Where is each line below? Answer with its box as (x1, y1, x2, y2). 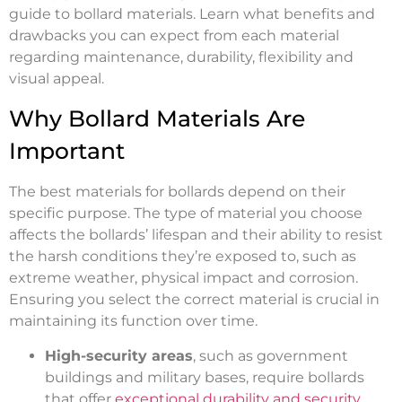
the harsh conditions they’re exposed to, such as (9, 248, 356, 266)
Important (9, 137, 125, 165)
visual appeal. (9, 70, 108, 88)
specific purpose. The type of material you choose (9, 205, 363, 223)
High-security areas (45, 346, 193, 364)
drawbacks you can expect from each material (9, 27, 339, 45)
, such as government (193, 346, 348, 364)
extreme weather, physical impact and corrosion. (9, 269, 358, 287)
